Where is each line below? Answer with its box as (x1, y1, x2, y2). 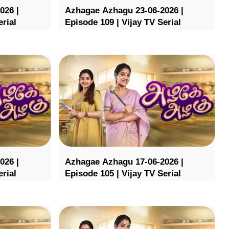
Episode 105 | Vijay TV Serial (64, 168, 181, 178)
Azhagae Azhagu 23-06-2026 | (64, 6, 184, 16)
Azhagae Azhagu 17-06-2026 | (64, 156, 184, 167)
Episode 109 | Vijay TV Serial (64, 17, 181, 28)
